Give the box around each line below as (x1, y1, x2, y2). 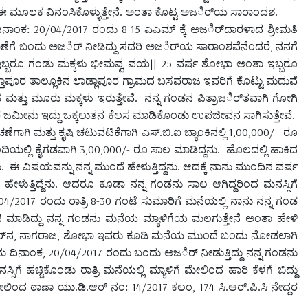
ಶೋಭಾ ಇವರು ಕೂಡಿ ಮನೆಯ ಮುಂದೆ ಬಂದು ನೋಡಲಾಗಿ (63, 229, 298, 241)
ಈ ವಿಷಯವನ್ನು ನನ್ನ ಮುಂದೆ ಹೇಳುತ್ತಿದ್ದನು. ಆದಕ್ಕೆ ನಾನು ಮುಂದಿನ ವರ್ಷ (10, 160, 298, 173)
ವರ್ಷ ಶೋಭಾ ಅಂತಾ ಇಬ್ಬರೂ (171, 57, 298, 69)
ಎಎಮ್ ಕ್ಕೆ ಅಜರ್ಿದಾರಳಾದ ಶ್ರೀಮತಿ (140, 23, 298, 35)
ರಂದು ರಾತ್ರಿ (36, 195, 91, 207)
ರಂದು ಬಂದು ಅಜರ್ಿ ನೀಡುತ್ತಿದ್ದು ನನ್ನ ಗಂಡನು (102, 246, 298, 258)
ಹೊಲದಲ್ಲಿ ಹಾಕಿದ (225, 143, 298, 155)
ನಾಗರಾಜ (19, 229, 58, 241)
